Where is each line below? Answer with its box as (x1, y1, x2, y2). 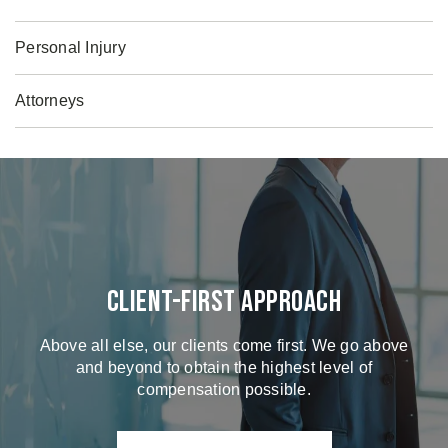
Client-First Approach (106, 283, 342, 320)
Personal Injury (15, 39, 126, 56)
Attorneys (15, 92, 85, 109)
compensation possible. (137, 380, 311, 398)
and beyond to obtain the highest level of (75, 358, 373, 376)
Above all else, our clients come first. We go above (39, 336, 409, 354)
